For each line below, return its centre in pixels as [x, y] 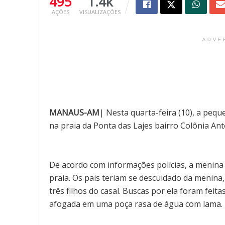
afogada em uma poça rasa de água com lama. [136, 204]
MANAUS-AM [74, 113]
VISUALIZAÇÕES [100, 12]
